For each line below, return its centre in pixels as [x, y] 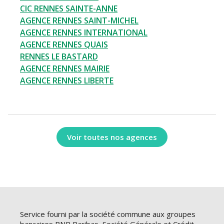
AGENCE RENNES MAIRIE [65, 69]
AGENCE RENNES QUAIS [64, 45]
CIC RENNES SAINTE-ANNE [69, 9]
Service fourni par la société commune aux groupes [108, 214]
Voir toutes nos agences [112, 137]
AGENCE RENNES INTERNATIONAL [84, 33]
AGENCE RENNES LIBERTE [67, 81]
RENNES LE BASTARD [59, 57]
